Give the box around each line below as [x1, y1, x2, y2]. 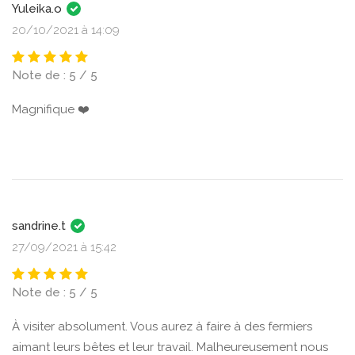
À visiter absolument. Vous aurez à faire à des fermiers [12, 319, 312, 334]
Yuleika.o [12, 2, 65, 16]
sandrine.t [12, 219, 69, 233]
